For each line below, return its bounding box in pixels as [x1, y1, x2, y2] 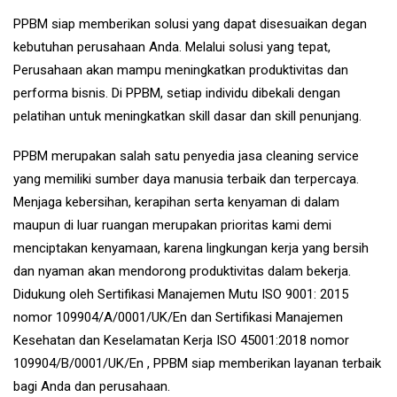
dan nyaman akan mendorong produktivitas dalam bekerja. [13, 263, 351, 279]
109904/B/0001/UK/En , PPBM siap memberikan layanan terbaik [13, 355, 381, 371]
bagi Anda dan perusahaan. [13, 378, 170, 394]
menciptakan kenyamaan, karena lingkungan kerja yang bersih [13, 240, 369, 256]
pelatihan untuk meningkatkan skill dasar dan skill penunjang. [13, 107, 362, 124]
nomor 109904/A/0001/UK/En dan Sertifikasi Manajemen [13, 309, 343, 325]
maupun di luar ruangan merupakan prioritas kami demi [13, 217, 331, 233]
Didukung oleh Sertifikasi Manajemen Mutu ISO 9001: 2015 [13, 286, 348, 302]
